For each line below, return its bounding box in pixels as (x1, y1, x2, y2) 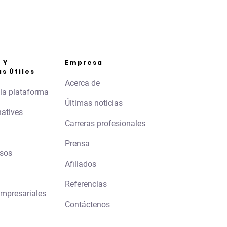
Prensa (64, 139, 90, 149)
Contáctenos (64, 200, 110, 210)
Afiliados (64, 159, 96, 169)
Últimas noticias (64, 98, 123, 108)
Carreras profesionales (64, 119, 145, 129)
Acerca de (64, 78, 100, 88)
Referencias (64, 179, 107, 190)
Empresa (64, 58, 103, 67)
